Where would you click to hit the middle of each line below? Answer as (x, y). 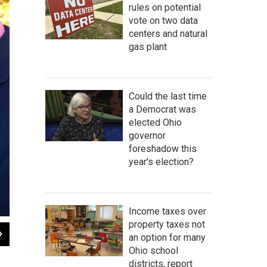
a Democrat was (162, 109)
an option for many (167, 237)
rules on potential (165, 7)
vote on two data (163, 20)
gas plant (148, 46)
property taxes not (167, 224)
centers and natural (168, 33)
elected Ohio (155, 122)
